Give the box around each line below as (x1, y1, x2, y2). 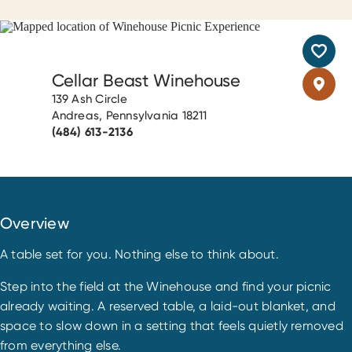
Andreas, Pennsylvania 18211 (51, 108, 207, 123)
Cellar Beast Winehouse (51, 70, 241, 90)
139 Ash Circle (51, 91, 127, 106)
